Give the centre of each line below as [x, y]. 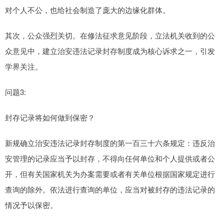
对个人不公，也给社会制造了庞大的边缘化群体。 [87, 10]
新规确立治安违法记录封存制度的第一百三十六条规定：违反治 [110, 143]
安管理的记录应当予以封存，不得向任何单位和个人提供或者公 [110, 158]
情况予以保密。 [31, 205]
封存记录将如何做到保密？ [50, 117]
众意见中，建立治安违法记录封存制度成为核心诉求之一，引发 [110, 51]
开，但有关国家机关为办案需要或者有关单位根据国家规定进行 [110, 174]
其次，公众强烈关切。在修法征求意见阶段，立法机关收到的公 [110, 35]
